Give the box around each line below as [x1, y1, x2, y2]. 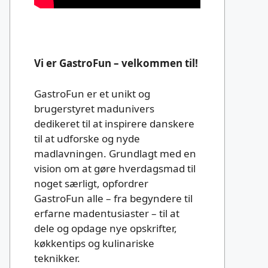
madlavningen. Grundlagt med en [34, 146, 196, 160]
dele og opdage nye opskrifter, [34, 221, 177, 235]
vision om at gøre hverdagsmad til [34, 161, 196, 175]
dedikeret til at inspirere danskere [34, 116, 194, 130]
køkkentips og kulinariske [34, 236, 154, 250]
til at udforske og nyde [34, 131, 140, 145]
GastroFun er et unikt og [34, 86, 150, 100]
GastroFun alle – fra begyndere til [34, 191, 193, 205]
